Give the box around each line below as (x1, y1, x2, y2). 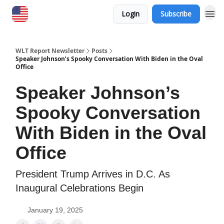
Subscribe (160, 9, 191, 18)
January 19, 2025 (27, 206, 83, 214)
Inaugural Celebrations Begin (15, 182, 143, 193)
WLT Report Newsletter (15, 46, 84, 55)
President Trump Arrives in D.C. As (15, 168, 170, 179)
